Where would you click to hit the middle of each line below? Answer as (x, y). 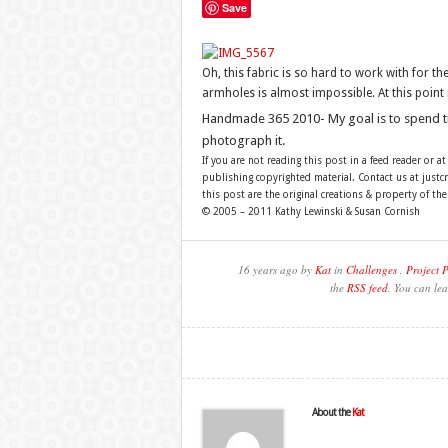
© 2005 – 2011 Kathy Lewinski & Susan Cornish (310, 211)
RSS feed (367, 287)
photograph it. (243, 140)
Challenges (371, 269)
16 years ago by (276, 269)
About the (331, 412)
